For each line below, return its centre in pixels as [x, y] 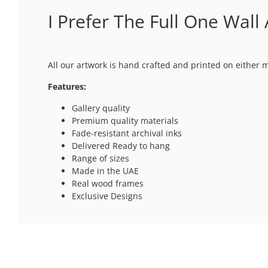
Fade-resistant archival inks [127, 133]
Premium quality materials [125, 120]
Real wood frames [108, 183]
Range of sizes [100, 158]
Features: [67, 86]
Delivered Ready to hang [121, 145]
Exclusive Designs [107, 196]
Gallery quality [101, 108]
